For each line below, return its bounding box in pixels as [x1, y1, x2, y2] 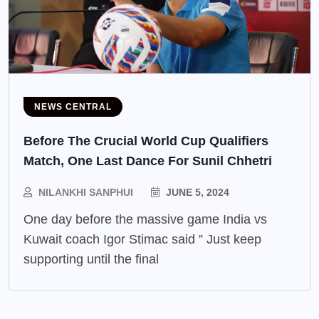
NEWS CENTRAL [34, 102, 112, 113]
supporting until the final [23, 252, 159, 267]
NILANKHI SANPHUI [38, 187, 133, 199]
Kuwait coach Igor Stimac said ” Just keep [23, 232, 261, 247]
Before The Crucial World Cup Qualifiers [23, 134, 268, 149]
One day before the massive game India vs [23, 212, 267, 227]
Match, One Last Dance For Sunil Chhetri [23, 154, 272, 169]
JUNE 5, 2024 [163, 187, 229, 199]
